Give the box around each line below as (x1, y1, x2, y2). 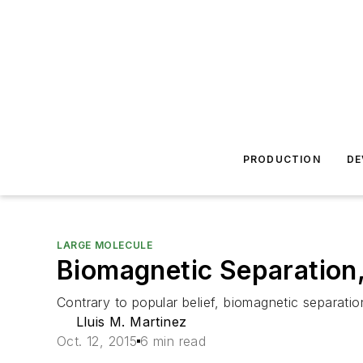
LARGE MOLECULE (57, 239, 153, 251)
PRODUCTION (242, 153, 321, 165)
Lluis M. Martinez (75, 314, 187, 330)
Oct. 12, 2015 (57, 333, 138, 349)
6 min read (140, 333, 207, 349)
